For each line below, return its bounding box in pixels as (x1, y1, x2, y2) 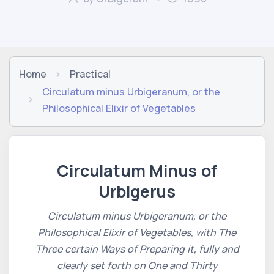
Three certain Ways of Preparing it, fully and (35, 242, 239, 256)
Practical (70, 67, 111, 81)
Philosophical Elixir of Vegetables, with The (38, 225, 236, 239)
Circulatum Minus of (57, 159, 217, 182)
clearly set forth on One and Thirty (56, 258, 218, 272)
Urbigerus (98, 180, 176, 202)
